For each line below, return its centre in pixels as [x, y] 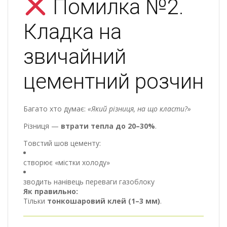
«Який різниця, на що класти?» [139, 108]
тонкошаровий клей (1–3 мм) [104, 201]
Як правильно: [51, 191]
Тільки [35, 201]
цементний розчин [113, 81]
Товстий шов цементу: [62, 143]
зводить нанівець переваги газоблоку [89, 181]
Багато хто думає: [55, 108]
